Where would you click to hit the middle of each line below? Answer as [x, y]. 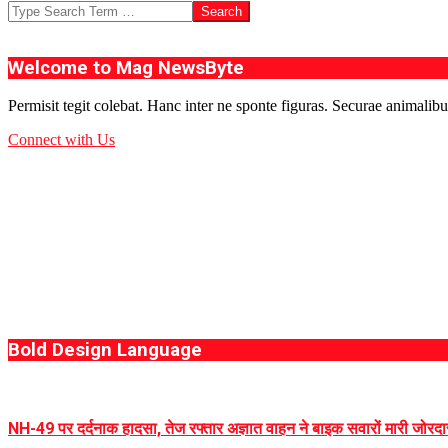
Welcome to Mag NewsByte [126, 67]
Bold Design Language [105, 350]
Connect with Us [61, 140]
